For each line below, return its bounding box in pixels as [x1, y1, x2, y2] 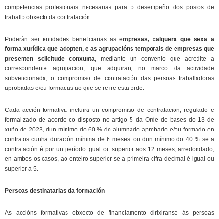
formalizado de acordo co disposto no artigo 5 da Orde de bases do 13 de [5, 116, 214, 123]
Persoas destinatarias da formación [5, 187, 105, 194]
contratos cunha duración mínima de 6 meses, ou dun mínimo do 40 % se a [5, 136, 214, 143]
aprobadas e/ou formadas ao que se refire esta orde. [5, 85, 144, 91]
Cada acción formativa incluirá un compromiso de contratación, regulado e [5, 107, 214, 113]
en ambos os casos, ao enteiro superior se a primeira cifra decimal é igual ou [5, 155, 214, 162]
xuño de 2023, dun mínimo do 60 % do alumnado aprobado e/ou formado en [5, 126, 214, 133]
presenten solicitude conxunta [5, 55, 95, 62]
